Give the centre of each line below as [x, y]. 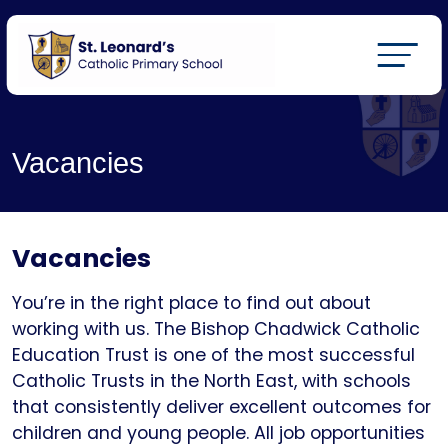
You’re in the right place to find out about [191, 303]
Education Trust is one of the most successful [213, 355]
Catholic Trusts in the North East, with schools [211, 381]
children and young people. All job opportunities [218, 433]
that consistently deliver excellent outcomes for [221, 407]
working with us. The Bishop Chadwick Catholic [216, 329]
